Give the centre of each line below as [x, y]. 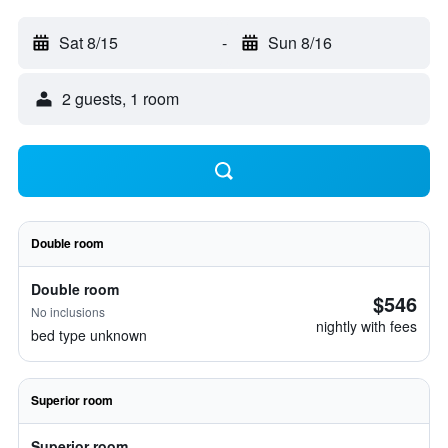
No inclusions [68, 311]
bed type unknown [89, 335]
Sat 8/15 [88, 42]
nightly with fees [366, 326]
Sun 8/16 [299, 42]
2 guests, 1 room [120, 98]
